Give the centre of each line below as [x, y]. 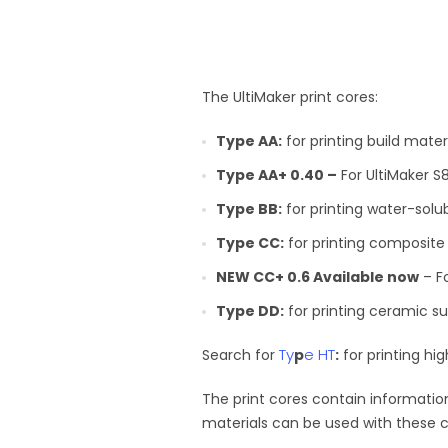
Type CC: [250, 243]
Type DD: [250, 311]
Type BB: [249, 209]
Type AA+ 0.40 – [276, 175]
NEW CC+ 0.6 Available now [317, 277]
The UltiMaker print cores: [290, 97]
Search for [240, 355]
